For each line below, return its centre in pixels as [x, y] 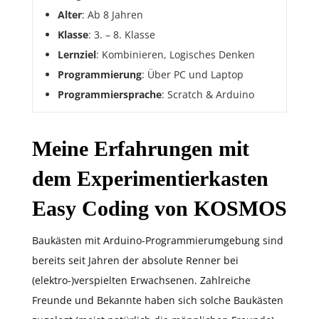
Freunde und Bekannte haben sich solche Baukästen [158, 300]
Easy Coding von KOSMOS [159, 209]
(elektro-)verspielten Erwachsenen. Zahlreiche [141, 281]
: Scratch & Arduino [208, 95]
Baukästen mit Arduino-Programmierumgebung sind [158, 241]
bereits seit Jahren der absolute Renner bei [135, 261]
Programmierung [100, 75]
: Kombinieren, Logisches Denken [176, 55]
